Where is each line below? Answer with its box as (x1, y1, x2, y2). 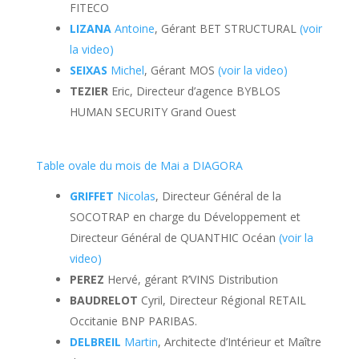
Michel (110, 63, 144, 78)
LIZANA (69, 21, 115, 36)
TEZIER (69, 83, 111, 99)
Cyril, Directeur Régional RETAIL (140, 292, 306, 308)
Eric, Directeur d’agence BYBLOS (111, 83, 280, 99)
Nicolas (116, 188, 155, 204)
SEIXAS (69, 63, 111, 78)
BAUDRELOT (69, 292, 141, 308)
